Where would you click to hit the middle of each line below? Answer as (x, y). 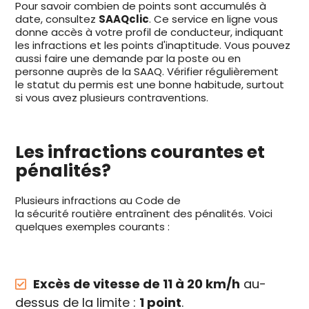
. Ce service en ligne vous (214, 19)
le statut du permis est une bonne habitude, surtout (150, 85)
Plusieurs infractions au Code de (98, 201)
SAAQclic (124, 19)
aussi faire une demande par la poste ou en (128, 59)
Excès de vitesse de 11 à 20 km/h (137, 284)
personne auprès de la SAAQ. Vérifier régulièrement (147, 72)
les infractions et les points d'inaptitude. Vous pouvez (153, 46)
